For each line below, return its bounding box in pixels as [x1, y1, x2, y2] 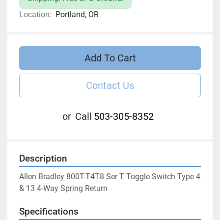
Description [19, 153, 67, 165]
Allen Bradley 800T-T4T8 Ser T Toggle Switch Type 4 [19, 172, 200, 182]
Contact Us [86, 80, 134, 92]
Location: [19, 10, 52, 20]
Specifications [19, 206, 79, 218]
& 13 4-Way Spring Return [19, 184, 108, 193]
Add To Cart [84, 52, 136, 64]
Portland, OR [55, 10, 99, 20]
